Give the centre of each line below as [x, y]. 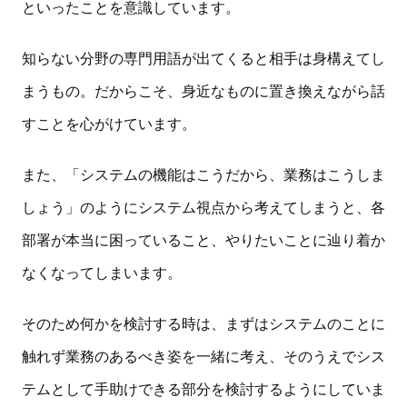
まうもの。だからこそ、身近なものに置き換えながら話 [203, 91]
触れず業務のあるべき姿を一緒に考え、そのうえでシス [203, 356]
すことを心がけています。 [109, 124]
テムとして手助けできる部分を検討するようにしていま [203, 389]
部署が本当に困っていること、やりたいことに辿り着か [203, 240]
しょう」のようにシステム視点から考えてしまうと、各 [203, 207]
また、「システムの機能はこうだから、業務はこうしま [203, 174]
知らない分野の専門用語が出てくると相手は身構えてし [203, 58]
